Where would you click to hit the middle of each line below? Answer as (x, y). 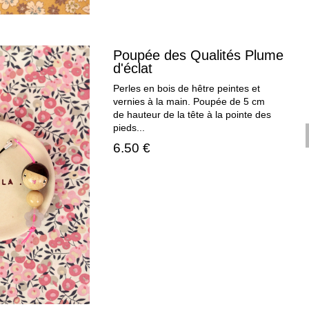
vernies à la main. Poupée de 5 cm (189, 102)
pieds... (129, 128)
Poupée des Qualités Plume (199, 56)
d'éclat (133, 69)
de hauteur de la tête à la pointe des (192, 115)
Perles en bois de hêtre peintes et (187, 89)
